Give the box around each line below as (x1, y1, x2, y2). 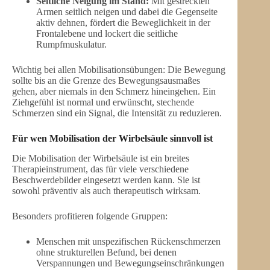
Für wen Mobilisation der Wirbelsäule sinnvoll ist (12, 133, 213, 144)
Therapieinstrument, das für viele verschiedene (12, 164, 189, 175)
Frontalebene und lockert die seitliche (36, 28, 178, 39)
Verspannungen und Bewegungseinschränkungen (36, 258, 224, 269)
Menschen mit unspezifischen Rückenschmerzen (36, 236, 221, 247)
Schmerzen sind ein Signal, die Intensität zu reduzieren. (12, 108, 222, 119)
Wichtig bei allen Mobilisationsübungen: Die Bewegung (12, 64, 225, 75)
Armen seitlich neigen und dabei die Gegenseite (36, 7, 218, 17)
